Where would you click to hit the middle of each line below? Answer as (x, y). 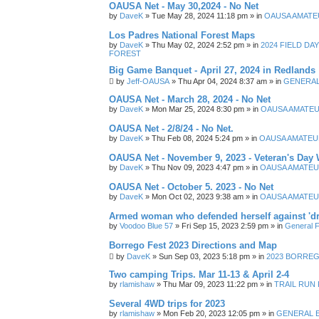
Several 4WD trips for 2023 (167, 304)
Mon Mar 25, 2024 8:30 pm (198, 109)
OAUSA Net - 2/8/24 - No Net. (171, 129)
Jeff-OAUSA (148, 81)
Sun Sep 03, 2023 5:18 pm (204, 256)
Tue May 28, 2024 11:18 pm (200, 16)
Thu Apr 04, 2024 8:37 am (223, 81)
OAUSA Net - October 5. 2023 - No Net (191, 187)
